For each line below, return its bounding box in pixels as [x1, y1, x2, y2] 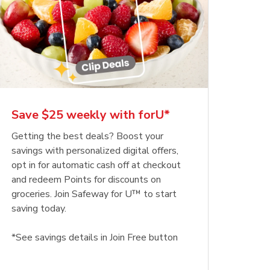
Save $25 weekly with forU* [11, 107, 170, 124]
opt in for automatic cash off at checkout [11, 159, 181, 172]
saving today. [11, 202, 66, 216]
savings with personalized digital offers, [11, 144, 178, 158]
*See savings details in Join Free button [11, 231, 178, 245]
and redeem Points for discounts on [11, 173, 161, 187]
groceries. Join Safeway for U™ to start [11, 187, 177, 201]
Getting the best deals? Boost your [11, 130, 163, 143]
